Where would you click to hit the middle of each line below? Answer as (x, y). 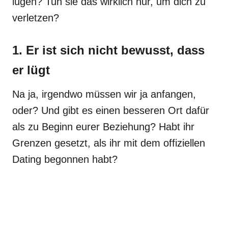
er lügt (31, 70)
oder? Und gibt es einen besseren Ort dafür (111, 110)
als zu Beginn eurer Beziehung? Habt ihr (103, 127)
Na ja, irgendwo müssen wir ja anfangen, (104, 94)
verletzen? (36, 18)
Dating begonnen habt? (65, 159)
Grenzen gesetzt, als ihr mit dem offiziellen (109, 143)
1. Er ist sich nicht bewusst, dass (108, 50)
